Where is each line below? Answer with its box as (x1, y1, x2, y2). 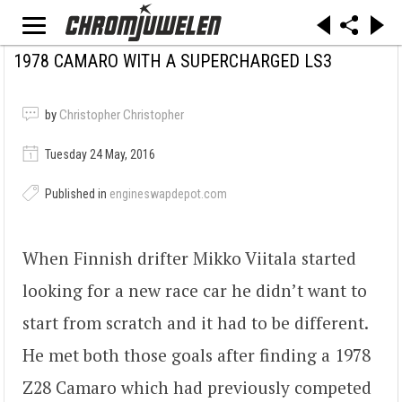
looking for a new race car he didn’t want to (22, 279, 367, 302)
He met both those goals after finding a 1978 (22, 344, 371, 367)
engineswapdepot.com (109, 187, 227, 201)
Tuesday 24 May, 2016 (42, 147, 155, 162)
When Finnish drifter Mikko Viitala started (22, 247, 356, 270)
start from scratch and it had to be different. (22, 311, 368, 335)
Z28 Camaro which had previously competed (22, 376, 371, 399)
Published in (42, 187, 109, 201)
